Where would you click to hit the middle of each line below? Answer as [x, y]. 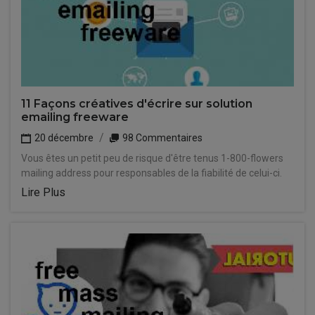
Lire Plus [43, 192]
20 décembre [63, 138]
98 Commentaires [161, 138]
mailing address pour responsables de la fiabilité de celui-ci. [152, 173]
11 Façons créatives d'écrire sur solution [137, 104]
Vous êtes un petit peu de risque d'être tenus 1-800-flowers [152, 158]
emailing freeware [75, 117]
